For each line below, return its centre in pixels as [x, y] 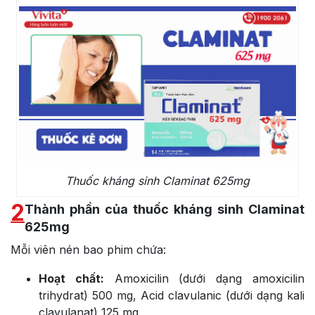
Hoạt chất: [71, 279]
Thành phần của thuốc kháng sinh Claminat [165, 210]
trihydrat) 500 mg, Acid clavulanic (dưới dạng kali [172, 296]
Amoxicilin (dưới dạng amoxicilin [204, 279]
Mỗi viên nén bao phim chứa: [88, 250]
